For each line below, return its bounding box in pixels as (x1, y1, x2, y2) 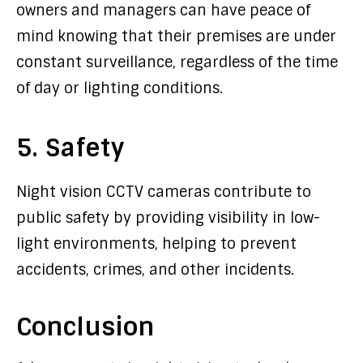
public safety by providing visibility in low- (16, 208, 320, 228)
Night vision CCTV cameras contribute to (16, 182, 311, 202)
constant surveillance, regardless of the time (16, 53, 338, 72)
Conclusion (16, 311, 155, 343)
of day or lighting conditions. (16, 79, 223, 98)
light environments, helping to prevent (16, 234, 297, 254)
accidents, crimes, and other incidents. (16, 260, 294, 280)
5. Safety (16, 132, 125, 164)
